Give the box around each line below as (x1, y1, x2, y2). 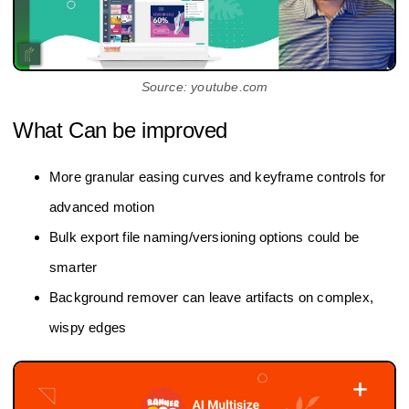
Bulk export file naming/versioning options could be (49, 228, 360, 245)
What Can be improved (13, 117, 227, 142)
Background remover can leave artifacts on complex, (49, 288, 374, 305)
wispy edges (49, 319, 127, 335)
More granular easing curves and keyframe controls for (49, 168, 386, 184)
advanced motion (49, 198, 154, 215)
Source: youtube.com (141, 79, 268, 94)
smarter (49, 258, 98, 275)
